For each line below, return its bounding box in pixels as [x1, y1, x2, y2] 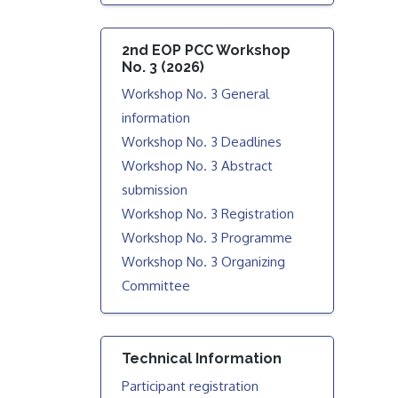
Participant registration [122, 377, 259, 394]
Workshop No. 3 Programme [122, 229, 293, 246]
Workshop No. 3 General [122, 85, 270, 102]
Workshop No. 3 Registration [122, 205, 295, 222]
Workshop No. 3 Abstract [122, 157, 274, 174]
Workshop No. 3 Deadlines [122, 133, 283, 150]
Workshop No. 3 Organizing [122, 253, 286, 270]
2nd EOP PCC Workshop [122, 41, 291, 59]
